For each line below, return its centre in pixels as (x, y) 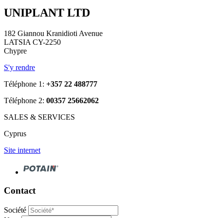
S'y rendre (19, 67)
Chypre (15, 51)
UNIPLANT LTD (47, 12)
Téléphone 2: (25, 100)
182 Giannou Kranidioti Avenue (53, 33)
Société (15, 210)
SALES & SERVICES (39, 117)
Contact (20, 191)
